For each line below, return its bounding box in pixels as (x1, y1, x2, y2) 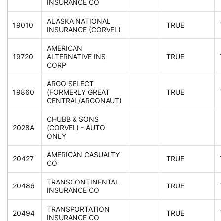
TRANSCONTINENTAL (47, 178, 119, 186)
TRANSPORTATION (47, 205, 110, 214)
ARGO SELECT (47, 79, 94, 88)
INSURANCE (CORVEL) (47, 25, 121, 34)
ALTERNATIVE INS (47, 52, 106, 61)
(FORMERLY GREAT (47, 88, 110, 97)
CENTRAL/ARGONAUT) (47, 96, 122, 105)
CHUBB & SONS (47, 115, 99, 124)
